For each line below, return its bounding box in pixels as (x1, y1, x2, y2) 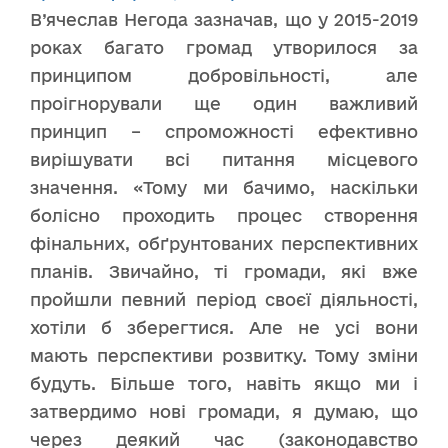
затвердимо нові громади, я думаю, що (30, 402, 418, 421)
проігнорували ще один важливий (30, 94, 418, 113)
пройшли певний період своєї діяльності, (30, 290, 418, 309)
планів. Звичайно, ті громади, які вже (30, 262, 418, 281)
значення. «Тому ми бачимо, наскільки (30, 178, 418, 197)
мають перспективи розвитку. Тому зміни (30, 346, 418, 365)
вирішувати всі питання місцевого (30, 150, 418, 169)
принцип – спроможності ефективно (30, 122, 418, 141)
